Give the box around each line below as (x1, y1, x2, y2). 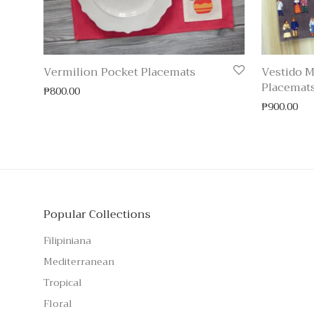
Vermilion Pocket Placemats (43, 62, 196, 83)
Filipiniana (43, 232, 91, 250)
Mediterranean (43, 253, 114, 271)
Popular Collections (43, 205, 151, 225)
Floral (43, 295, 72, 313)
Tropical (43, 274, 82, 292)
